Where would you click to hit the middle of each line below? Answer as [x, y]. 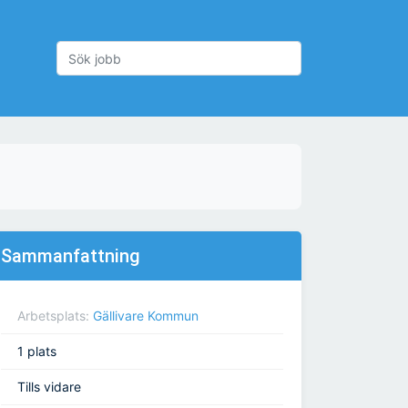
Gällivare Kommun [146, 316]
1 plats [37, 352]
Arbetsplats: [55, 316]
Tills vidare [49, 387]
